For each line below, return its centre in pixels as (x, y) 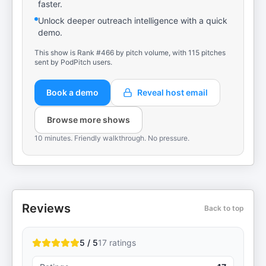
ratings (121, 243)
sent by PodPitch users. (73, 62)
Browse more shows (88, 120)
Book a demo (72, 92)
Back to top (224, 208)
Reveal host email (172, 92)
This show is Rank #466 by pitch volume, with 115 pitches (130, 53)
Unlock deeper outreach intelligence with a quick (133, 20)
